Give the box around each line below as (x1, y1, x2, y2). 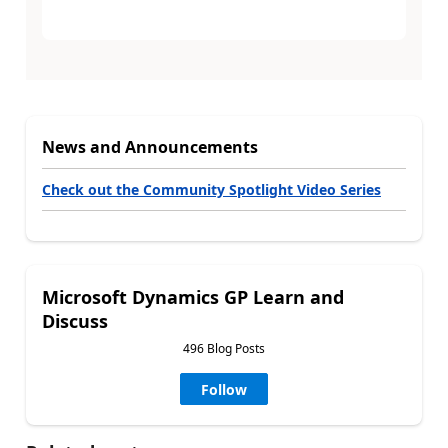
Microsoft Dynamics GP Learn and (42, 284, 344, 309)
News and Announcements (42, 135, 258, 158)
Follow (201, 379, 247, 399)
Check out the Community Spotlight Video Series (42, 179, 381, 199)
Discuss (42, 308, 108, 333)
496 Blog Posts (183, 339, 265, 357)
